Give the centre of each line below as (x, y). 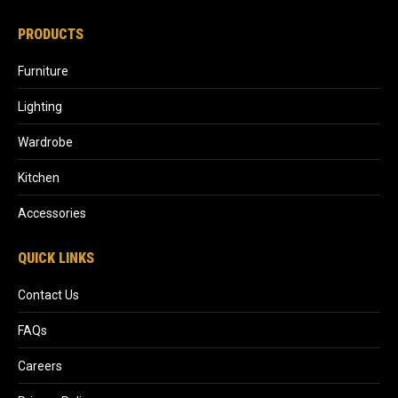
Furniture (43, 71)
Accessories (52, 213)
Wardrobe (45, 142)
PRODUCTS (51, 34)
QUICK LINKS (56, 258)
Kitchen (39, 177)
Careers (40, 366)
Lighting (40, 106)
